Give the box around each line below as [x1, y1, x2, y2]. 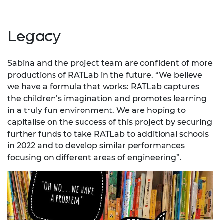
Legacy [7, 27, 61, 45]
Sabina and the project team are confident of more [7, 58, 213, 68]
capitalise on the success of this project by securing [7, 117, 212, 127]
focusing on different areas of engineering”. [7, 152, 182, 162]
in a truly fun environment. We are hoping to [7, 105, 186, 115]
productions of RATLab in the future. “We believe [7, 70, 202, 80]
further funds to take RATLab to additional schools [7, 129, 209, 138]
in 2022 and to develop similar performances [7, 140, 185, 150]
